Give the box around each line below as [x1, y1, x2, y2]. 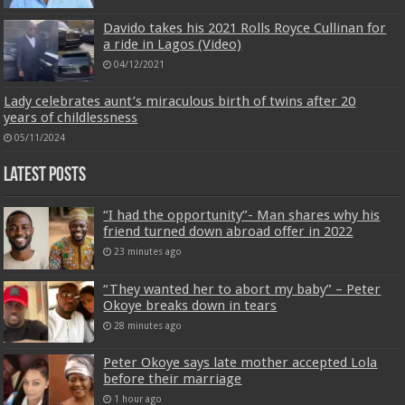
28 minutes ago [114, 319, 183, 331]
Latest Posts [4, 165, 87, 187]
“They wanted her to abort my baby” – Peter [103, 280, 381, 297]
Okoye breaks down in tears [103, 297, 278, 314]
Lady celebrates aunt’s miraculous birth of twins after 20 [4, 93, 356, 110]
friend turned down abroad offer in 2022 [103, 223, 353, 240]
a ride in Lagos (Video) [103, 36, 242, 53]
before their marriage [103, 370, 242, 387]
